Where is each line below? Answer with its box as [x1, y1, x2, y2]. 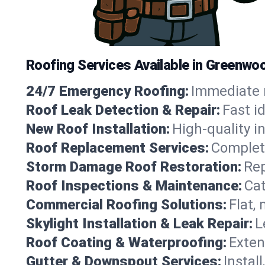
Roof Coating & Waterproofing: [26, 234, 227, 251]
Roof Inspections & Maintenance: [26, 177, 242, 194]
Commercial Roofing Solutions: [26, 196, 227, 213]
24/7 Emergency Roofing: [26, 82, 189, 99]
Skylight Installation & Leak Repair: [26, 215, 253, 232]
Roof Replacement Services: [26, 139, 209, 156]
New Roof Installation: [26, 120, 170, 137]
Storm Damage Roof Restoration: [26, 158, 241, 175]
